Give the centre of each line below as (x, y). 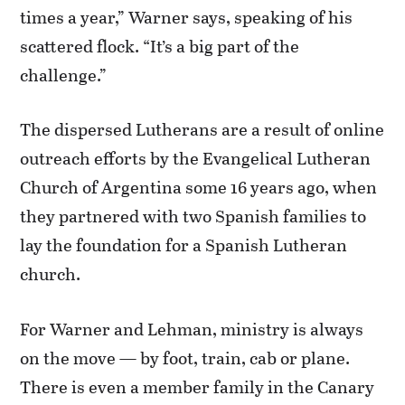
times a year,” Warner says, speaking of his (187, 16)
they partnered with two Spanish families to (193, 216)
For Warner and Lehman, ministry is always (192, 328)
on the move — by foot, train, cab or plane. (185, 357)
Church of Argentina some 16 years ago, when (199, 187)
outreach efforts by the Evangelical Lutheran (196, 158)
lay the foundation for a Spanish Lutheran (184, 245)
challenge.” (64, 74)
